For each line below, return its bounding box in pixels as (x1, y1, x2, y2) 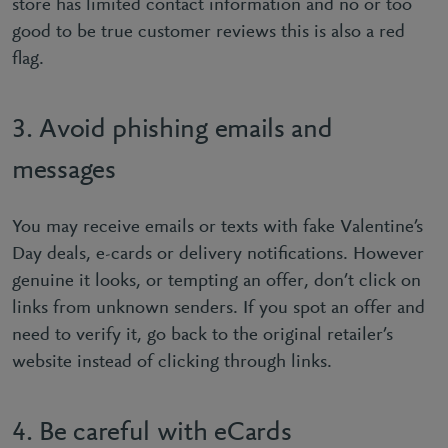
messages (12, 157, 116, 185)
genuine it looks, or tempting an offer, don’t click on (12, 272, 421, 291)
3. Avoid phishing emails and (12, 116, 333, 144)
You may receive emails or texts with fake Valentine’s (12, 218, 423, 237)
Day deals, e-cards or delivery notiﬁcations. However (12, 245, 424, 264)
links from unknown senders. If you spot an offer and (12, 299, 425, 318)
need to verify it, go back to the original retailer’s (12, 326, 393, 345)
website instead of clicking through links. (12, 353, 332, 372)
